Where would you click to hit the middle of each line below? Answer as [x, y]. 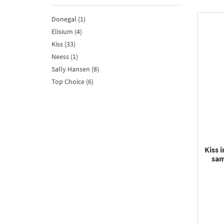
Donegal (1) [68, 19]
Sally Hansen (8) [75, 69]
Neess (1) [65, 57]
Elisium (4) [67, 32]
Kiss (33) [63, 44]
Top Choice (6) [72, 82]
